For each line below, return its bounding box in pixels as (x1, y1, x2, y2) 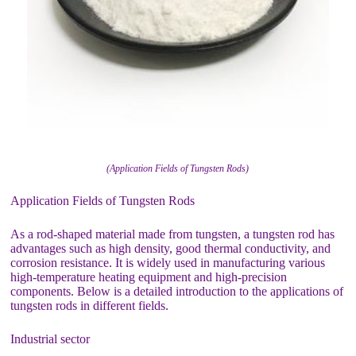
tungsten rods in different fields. (10, 299, 169, 312)
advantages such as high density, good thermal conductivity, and (10, 242, 331, 255)
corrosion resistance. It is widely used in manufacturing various (10, 256, 326, 269)
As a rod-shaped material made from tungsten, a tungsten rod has (10, 227, 335, 241)
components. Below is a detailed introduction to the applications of (10, 284, 344, 298)
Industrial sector (10, 332, 91, 346)
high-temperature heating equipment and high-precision (10, 270, 288, 284)
